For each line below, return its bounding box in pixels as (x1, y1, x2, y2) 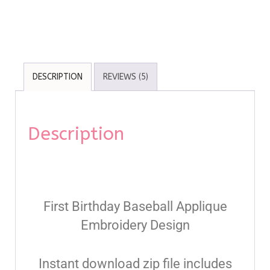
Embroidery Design (80, 218, 190, 233)
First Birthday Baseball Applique (43, 199, 227, 215)
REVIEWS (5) (103, 71, 148, 82)
